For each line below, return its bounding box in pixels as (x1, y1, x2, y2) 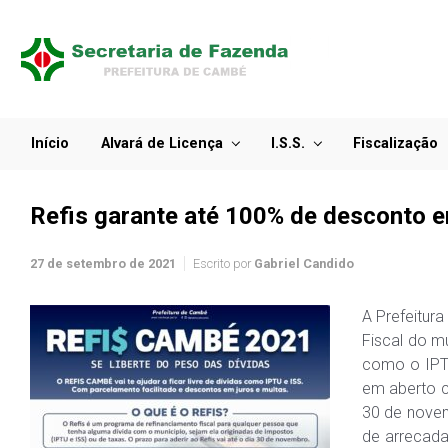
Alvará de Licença (101, 135, 223, 152)
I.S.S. (270, 135, 305, 152)
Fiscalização (352, 135, 438, 152)
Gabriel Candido (254, 256, 354, 271)
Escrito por (193, 256, 254, 271)
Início (31, 135, 69, 152)
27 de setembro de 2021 (30, 256, 176, 271)
